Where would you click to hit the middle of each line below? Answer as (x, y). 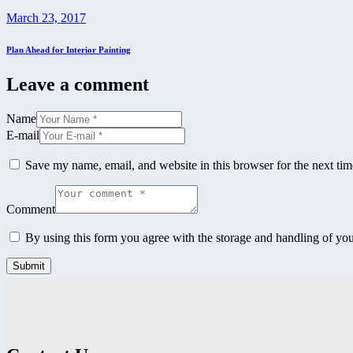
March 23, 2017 (46, 17)
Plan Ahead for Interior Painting (69, 49)
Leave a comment (78, 84)
